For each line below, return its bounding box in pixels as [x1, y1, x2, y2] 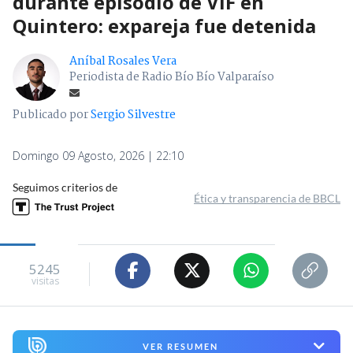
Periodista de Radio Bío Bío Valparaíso [69, 67, 274, 87]
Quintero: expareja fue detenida [13, 12, 316, 39]
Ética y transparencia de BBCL [194, 191, 340, 205]
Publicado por [13, 105, 91, 124]
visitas [31, 274, 59, 288]
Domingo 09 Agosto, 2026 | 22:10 [13, 147, 184, 163]
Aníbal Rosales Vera [69, 51, 176, 71]
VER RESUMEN [142, 340, 218, 351]
